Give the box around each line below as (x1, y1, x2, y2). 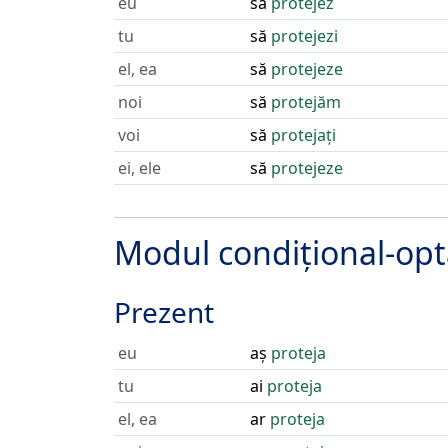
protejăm (271, 91, 341, 113)
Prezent (114, 293, 214, 331)
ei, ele (118, 157, 161, 179)
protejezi (271, 25, 338, 47)
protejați (271, 124, 336, 146)
